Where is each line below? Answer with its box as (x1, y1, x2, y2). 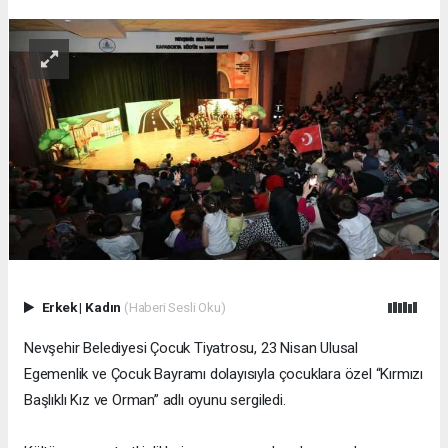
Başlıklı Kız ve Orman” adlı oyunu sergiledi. (24, 391, 286, 410)
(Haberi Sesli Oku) (123, 299, 226, 316)
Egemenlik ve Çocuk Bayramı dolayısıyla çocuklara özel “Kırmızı (24, 365, 424, 384)
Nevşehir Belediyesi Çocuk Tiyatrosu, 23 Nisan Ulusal (24, 339, 359, 358)
